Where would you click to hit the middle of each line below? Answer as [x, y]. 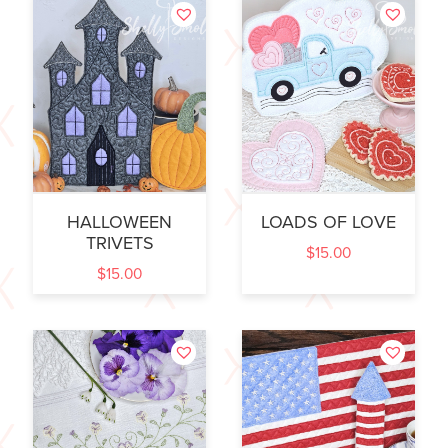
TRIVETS [119, 243]
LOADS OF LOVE [328, 222]
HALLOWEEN [119, 222]
